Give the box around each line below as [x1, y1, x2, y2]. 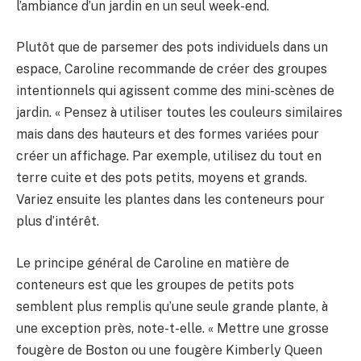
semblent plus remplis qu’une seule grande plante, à [16, 298, 328, 314]
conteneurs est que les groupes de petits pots [16, 276, 294, 293]
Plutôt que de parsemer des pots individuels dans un [16, 39, 328, 56]
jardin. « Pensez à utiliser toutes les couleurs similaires [16, 105, 342, 121]
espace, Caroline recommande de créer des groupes [16, 61, 327, 77]
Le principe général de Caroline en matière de [16, 255, 289, 271]
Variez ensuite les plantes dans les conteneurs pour [16, 192, 325, 208]
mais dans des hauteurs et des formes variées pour [16, 127, 319, 143]
